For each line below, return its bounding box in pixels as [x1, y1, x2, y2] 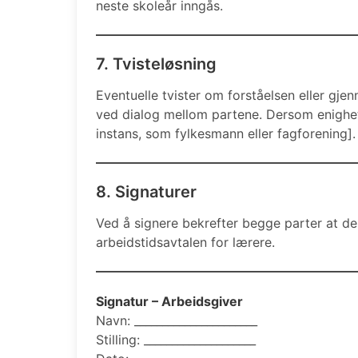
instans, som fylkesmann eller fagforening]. [96, 125, 356, 141]
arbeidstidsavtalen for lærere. [96, 233, 275, 250]
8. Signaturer [96, 181, 197, 201]
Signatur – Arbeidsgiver [96, 292, 243, 309]
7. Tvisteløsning [96, 54, 217, 74]
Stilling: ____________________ [96, 331, 256, 348]
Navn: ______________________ [96, 312, 257, 328]
